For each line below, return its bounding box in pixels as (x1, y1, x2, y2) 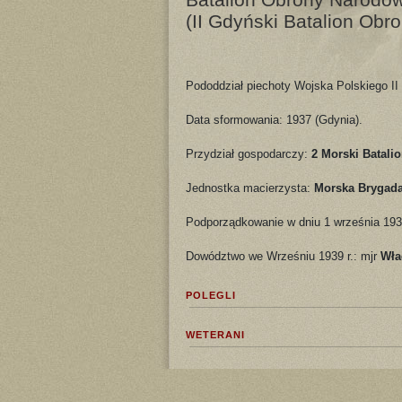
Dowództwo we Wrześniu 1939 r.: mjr (186, 249, 380, 263)
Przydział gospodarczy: (186, 146, 311, 161)
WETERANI (186, 328, 245, 340)
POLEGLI (186, 289, 236, 301)
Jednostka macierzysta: (186, 180, 314, 195)
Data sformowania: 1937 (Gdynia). (186, 112, 363, 127)
